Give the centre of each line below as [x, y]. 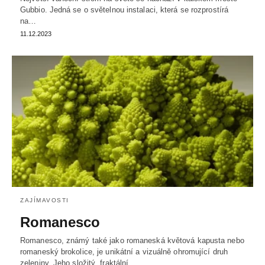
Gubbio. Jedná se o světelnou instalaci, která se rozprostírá [125, 10]
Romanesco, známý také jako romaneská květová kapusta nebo [132, 240]
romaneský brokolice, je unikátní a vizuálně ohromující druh [124, 251]
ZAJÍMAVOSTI [45, 200]
